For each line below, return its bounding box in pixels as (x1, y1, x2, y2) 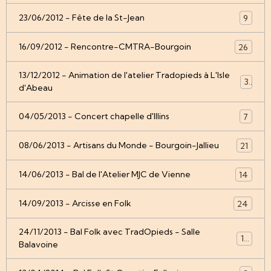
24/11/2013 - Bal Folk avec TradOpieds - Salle (19, 226, 200, 238)
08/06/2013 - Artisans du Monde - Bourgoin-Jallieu (19, 140, 219, 151)
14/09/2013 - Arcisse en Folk (19, 198, 131, 209)
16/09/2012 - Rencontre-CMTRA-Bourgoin (19, 41, 191, 53)
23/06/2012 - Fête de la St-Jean (19, 12, 145, 24)
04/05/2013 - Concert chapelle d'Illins (19, 111, 169, 122)
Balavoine (19, 239, 58, 250)
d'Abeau (19, 82, 53, 94)
